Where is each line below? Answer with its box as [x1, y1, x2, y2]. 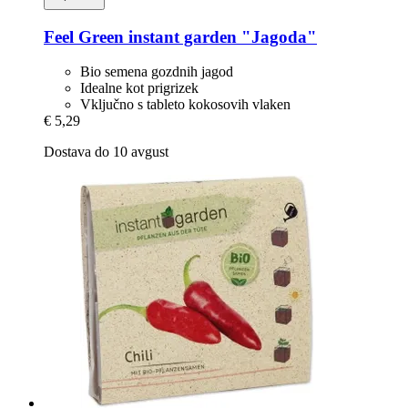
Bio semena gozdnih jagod [80, 64, 233, 80]
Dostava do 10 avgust [44, 144, 168, 160]
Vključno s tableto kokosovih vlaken [80, 97, 291, 113]
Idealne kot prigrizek [80, 80, 199, 97]
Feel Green [44, 26, 124, 46]
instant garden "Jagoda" [124, 26, 317, 46]
